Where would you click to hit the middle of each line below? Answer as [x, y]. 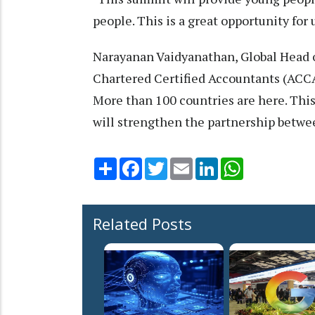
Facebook [165, 163]
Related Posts [142, 224]
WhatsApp [268, 163]
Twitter [186, 163]
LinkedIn [238, 163]
